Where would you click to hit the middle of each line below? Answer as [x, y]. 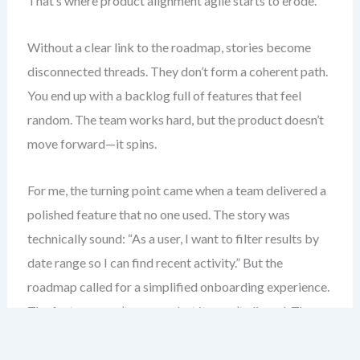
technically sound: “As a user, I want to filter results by [173, 238]
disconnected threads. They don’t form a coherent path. [177, 71]
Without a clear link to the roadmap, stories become [169, 47]
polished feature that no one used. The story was [158, 214]
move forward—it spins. [92, 143]
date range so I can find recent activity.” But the [155, 262]
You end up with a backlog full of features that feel [164, 95]
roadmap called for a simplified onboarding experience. [178, 286]
